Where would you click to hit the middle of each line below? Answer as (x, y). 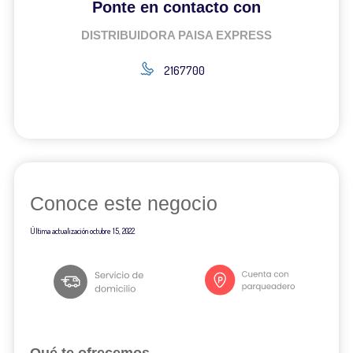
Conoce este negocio (123, 204)
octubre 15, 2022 (112, 231)
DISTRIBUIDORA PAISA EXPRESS (176, 35)
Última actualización (59, 231)
